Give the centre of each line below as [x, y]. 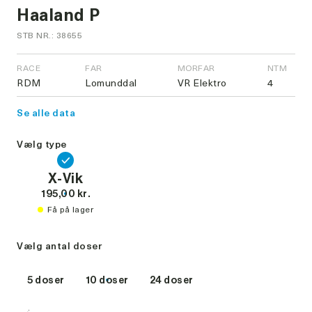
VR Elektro [202, 83]
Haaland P [58, 14]
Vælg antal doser [59, 246]
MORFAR [196, 68]
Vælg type [42, 144]
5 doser [46, 280]
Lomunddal [111, 83]
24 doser [171, 280]
